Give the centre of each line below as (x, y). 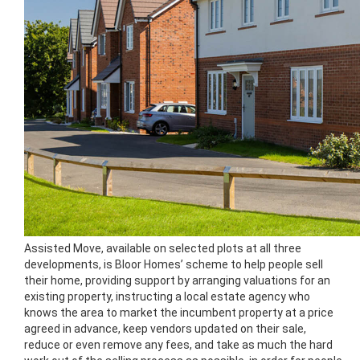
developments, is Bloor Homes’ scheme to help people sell (174, 264)
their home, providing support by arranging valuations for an (177, 280)
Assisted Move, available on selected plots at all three (163, 248)
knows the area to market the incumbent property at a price (179, 312)
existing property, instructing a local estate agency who (167, 296)
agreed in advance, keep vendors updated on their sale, (165, 328)
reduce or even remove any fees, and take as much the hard (178, 344)
